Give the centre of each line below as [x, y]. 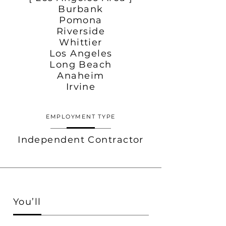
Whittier [81, 42]
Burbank [81, 9]
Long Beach [81, 65]
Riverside [81, 31]
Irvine [81, 87]
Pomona [81, 20]
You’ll [27, 202]
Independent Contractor [81, 140]
